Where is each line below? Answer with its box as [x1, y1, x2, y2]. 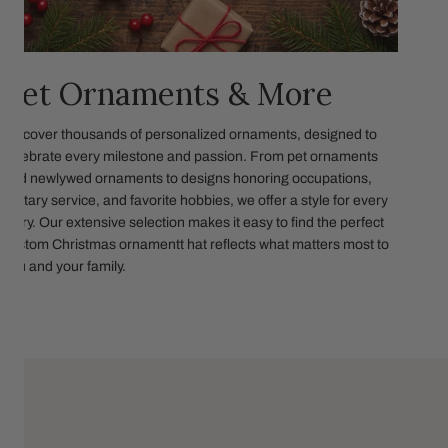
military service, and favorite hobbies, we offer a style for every [3, 192, 389, 208]
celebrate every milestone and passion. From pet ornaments [3, 148, 379, 164]
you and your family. [3, 258, 127, 274]
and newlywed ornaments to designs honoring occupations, [3, 170, 373, 186]
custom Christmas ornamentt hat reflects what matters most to [3, 236, 390, 252]
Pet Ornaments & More [3, 73, 334, 113]
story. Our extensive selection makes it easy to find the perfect [3, 214, 385, 230]
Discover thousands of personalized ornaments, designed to [3, 126, 378, 142]
